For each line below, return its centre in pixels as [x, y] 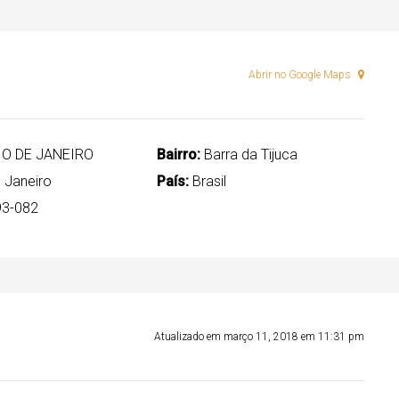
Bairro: [179, 155]
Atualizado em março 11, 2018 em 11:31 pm [259, 337]
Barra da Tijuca [249, 155]
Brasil [208, 181]
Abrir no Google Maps [301, 75]
